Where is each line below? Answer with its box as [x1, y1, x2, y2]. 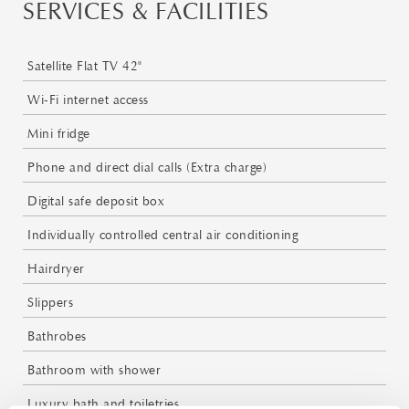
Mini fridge [27, 126, 90, 142]
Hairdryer [27, 261, 85, 278]
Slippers [27, 295, 73, 311]
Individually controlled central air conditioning [27, 227, 298, 244]
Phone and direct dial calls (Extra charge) [27, 160, 267, 176]
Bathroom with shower [27, 362, 161, 379]
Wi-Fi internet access [27, 92, 149, 109]
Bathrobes [27, 329, 87, 345]
